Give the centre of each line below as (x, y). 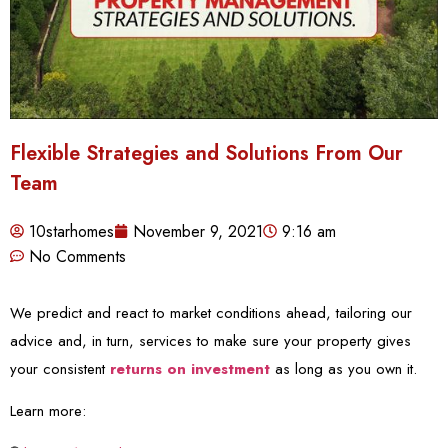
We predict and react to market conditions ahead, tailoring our (211, 312)
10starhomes (71, 231)
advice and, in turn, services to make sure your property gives (210, 340)
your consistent (60, 368)
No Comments (77, 256)
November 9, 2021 (198, 231)
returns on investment (190, 368)
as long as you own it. (343, 368)
